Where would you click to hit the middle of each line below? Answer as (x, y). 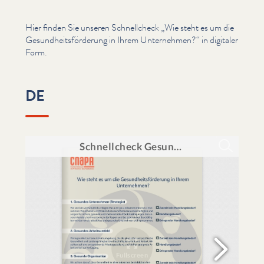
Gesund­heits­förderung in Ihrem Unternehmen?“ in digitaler (132, 40)
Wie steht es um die (199, 27)
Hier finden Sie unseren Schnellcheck (93, 27)
